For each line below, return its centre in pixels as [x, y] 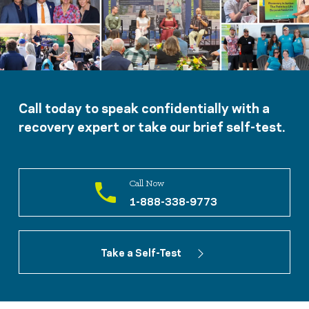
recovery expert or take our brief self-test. [152, 126]
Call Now [147, 184]
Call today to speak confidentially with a [144, 107]
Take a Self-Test [141, 252]
